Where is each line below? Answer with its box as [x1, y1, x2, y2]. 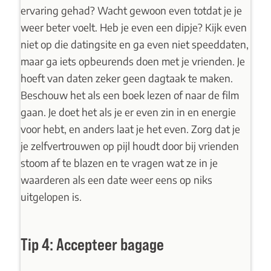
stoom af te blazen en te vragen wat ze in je [20, 156, 218, 170]
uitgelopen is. [20, 190, 82, 204]
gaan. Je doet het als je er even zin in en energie [20, 105, 236, 119]
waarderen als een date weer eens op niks [20, 173, 212, 187]
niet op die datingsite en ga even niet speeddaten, [20, 38, 249, 51]
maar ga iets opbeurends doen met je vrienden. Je [20, 54, 245, 68]
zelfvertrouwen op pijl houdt [30, 139, 160, 153]
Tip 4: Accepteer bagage [20, 235, 164, 255]
